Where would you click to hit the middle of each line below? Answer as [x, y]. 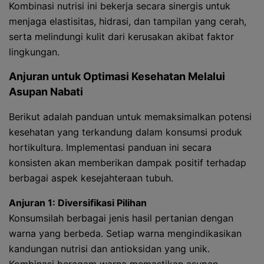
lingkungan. [34, 52]
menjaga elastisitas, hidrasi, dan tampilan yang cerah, [128, 21]
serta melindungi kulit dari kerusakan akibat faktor [121, 37]
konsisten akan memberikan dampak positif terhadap [128, 163]
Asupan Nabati [46, 92]
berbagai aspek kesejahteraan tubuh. [91, 178]
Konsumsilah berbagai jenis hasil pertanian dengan [121, 218]
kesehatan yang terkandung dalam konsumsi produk [126, 132]
